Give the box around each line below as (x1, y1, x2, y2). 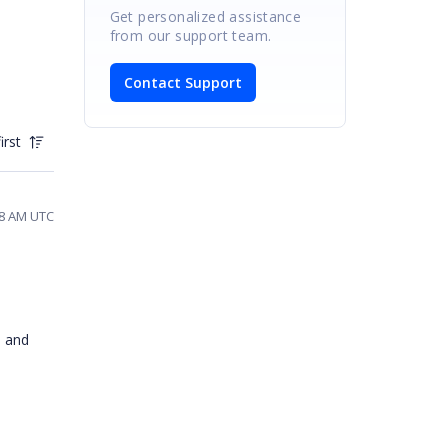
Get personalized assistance (109, 6, 302, 26)
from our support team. (109, 25, 272, 45)
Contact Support (123, 72, 242, 92)
